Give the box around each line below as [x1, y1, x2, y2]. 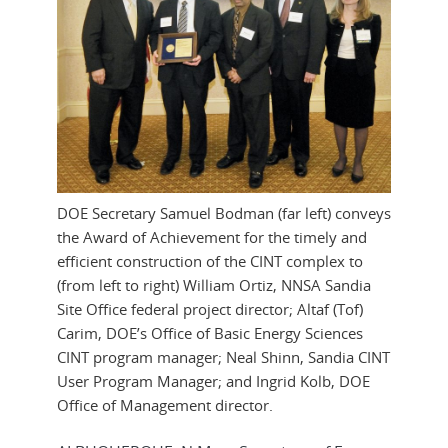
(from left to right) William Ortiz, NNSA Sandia [57, 274, 371, 295]
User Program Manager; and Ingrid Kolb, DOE [57, 370, 370, 391]
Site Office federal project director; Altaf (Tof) [57, 298, 363, 319]
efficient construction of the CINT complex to [57, 250, 363, 271]
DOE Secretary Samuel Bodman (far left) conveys [57, 202, 391, 223]
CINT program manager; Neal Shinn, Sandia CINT [57, 346, 390, 367]
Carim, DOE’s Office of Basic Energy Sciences [57, 322, 363, 343]
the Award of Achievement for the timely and [57, 226, 367, 247]
